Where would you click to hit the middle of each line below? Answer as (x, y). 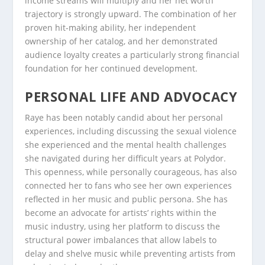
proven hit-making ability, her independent (111, 27)
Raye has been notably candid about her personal (124, 118)
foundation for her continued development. (112, 68)
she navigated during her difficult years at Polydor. (126, 159)
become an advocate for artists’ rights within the (121, 213)
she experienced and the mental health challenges (126, 145)
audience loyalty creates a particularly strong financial (132, 54)
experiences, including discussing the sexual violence (131, 131)
